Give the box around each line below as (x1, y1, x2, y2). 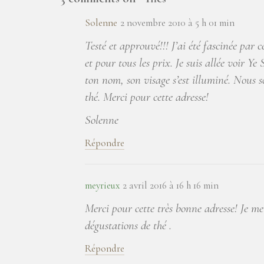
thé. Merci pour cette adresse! (85, 90, 209, 105)
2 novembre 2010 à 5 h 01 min (120, 16, 235, 29)
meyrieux (85, 179, 120, 192)
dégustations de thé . (85, 218, 171, 233)
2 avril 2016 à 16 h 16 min (123, 179, 219, 192)
